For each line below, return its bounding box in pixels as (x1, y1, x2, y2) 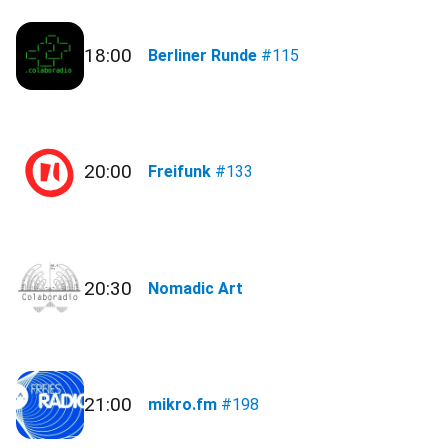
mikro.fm (148, 394, 218, 414)
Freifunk (148, 162, 212, 182)
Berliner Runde (148, 46, 258, 66)
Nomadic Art (148, 278, 244, 298)
